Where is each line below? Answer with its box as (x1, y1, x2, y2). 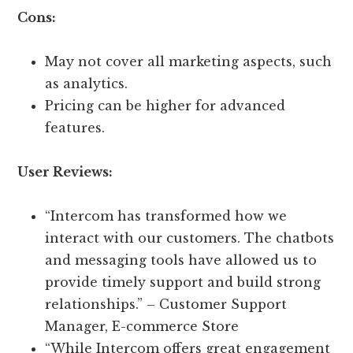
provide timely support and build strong (45, 274, 321, 291)
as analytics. (45, 76, 128, 92)
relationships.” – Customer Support (45, 296, 288, 313)
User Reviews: (17, 164, 113, 180)
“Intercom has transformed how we (45, 208, 288, 225)
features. (45, 120, 106, 136)
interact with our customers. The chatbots (45, 230, 335, 247)
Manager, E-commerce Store (45, 318, 240, 335)
